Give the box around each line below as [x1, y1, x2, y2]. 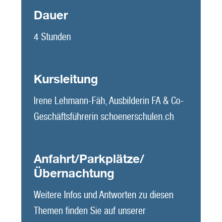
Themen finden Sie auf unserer [33, 205, 146, 217]
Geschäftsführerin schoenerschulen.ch [33, 111, 174, 123]
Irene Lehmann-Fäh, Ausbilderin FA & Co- [33, 95, 184, 107]
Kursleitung [33, 72, 98, 87]
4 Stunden [33, 31, 71, 43]
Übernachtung [33, 166, 114, 181]
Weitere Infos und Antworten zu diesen [33, 189, 173, 201]
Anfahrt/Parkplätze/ [33, 152, 144, 166]
